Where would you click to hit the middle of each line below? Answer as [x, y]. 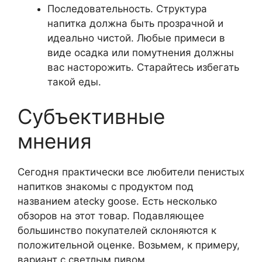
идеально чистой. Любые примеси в [136, 38]
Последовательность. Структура [127, 8]
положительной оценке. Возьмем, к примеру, [129, 245]
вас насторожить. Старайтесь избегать [143, 67]
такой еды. [74, 82]
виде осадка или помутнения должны [141, 52]
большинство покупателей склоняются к [117, 231]
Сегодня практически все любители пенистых [131, 172]
